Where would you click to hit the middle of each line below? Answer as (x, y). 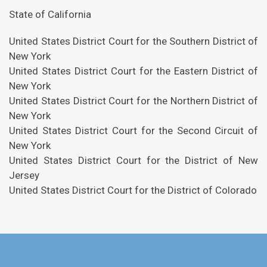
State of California (50, 14)
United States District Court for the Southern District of (133, 41)
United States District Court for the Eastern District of (133, 71)
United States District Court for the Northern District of (133, 101)
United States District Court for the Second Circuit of (133, 131)
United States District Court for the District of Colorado (133, 190)
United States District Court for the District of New (133, 160)
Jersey (24, 175)
